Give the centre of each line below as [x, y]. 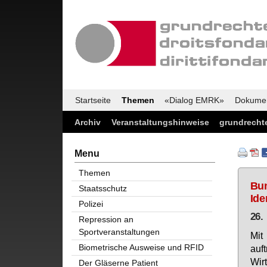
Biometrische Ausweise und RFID [141, 247]
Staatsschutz [103, 188]
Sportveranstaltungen [119, 232]
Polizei [91, 204]
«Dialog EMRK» [194, 100]
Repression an [106, 219]
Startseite [93, 100]
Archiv [88, 122]
